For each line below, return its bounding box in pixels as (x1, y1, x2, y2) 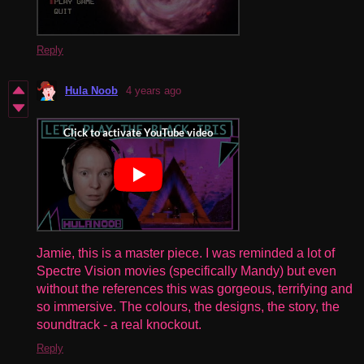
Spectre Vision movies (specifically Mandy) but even (37, 263, 336, 278)
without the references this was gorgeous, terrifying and (37, 281, 353, 296)
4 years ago (126, 84, 181, 97)
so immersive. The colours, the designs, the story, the (37, 299, 340, 314)
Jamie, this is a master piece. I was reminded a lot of (37, 245, 335, 260)
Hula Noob (65, 84, 118, 97)
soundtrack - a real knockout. (37, 317, 201, 331)
